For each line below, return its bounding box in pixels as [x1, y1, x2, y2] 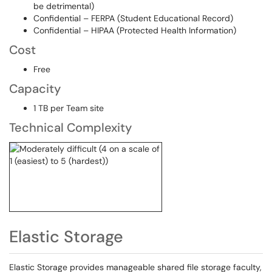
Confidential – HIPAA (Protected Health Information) [33, 25, 236, 36]
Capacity [9, 81, 61, 97]
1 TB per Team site [33, 103, 104, 114]
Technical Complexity [9, 120, 132, 135]
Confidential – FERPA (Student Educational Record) [33, 13, 233, 24]
